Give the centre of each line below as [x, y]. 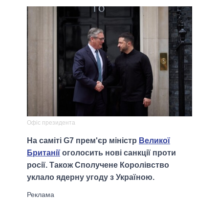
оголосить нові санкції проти [118, 153]
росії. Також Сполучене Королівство [98, 165]
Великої [154, 141]
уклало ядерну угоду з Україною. [91, 177]
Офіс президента [51, 123]
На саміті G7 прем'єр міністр [83, 141]
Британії [44, 153]
